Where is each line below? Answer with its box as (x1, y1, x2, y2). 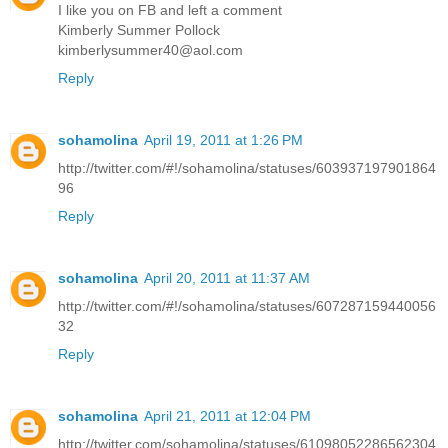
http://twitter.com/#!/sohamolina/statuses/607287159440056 (58, 298, 436, 315)
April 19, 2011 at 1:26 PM (144, 132, 303, 149)
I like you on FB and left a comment (58, 2, 282, 19)
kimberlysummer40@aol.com (58, 42, 243, 59)
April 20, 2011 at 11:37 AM (144, 270, 310, 287)
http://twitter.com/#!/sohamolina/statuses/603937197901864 (58, 160, 436, 177)
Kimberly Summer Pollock (58, 22, 220, 39)
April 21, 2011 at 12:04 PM (144, 408, 311, 425)
